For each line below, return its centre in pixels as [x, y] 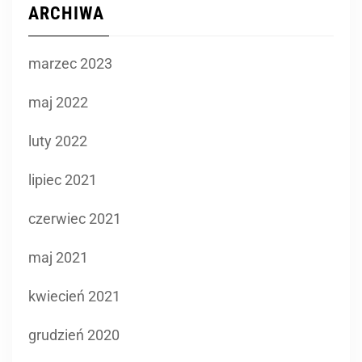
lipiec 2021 [63, 180]
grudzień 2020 [74, 335]
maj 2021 [58, 257]
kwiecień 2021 [74, 296]
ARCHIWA [66, 13]
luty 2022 [58, 141]
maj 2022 [58, 102]
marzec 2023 [70, 63]
